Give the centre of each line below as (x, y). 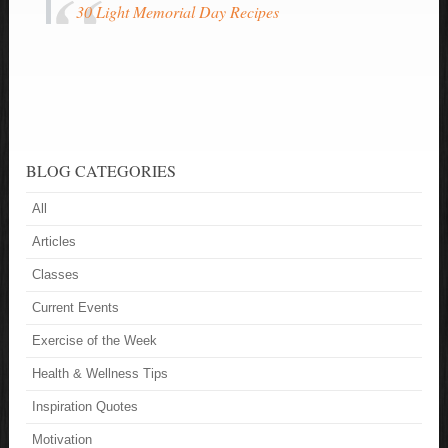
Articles (54, 242)
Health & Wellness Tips (100, 374)
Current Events (76, 308)
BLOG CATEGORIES (101, 171)
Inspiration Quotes (85, 407)
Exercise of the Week (95, 341)
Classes (56, 275)
